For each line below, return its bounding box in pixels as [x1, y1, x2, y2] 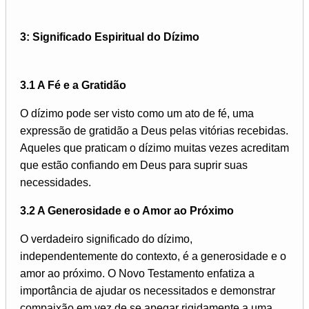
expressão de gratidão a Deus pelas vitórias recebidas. [20, 125, 288, 137]
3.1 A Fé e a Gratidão [20, 79, 126, 92]
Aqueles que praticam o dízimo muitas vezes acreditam [20, 142, 289, 154]
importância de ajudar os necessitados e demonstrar [20, 285, 275, 297]
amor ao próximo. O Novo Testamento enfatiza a [20, 268, 255, 280]
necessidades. [20, 177, 91, 189]
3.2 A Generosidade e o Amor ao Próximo [20, 205, 234, 217]
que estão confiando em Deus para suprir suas [20, 159, 248, 172]
